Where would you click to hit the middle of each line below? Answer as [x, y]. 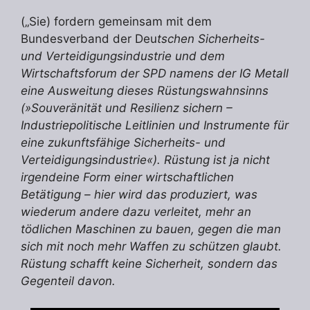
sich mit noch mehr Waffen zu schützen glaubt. [151, 247]
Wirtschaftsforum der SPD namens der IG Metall [155, 74]
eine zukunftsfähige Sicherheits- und [123, 143]
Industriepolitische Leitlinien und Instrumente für [155, 126]
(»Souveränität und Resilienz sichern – [127, 108]
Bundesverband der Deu [89, 39]
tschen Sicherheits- [211, 39]
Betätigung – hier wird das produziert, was [139, 195]
